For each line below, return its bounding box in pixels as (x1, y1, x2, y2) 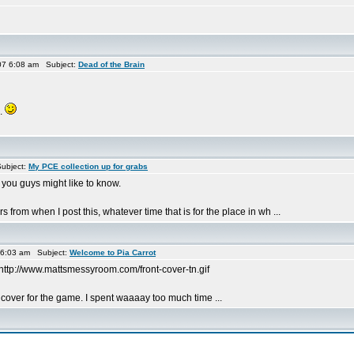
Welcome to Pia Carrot (70, 248, 156, 257)
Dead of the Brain (78, 60, 145, 69)
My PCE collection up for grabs (28, 162, 148, 171)
